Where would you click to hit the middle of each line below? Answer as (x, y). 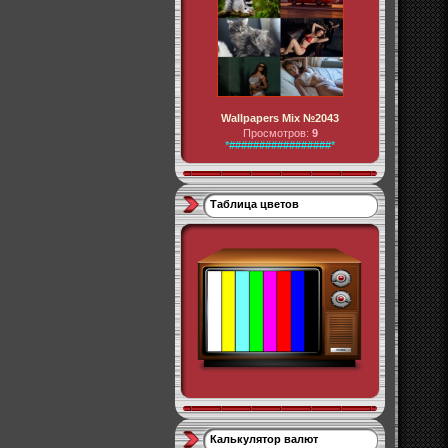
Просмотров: (277, 133)
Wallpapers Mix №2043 (280, 118)
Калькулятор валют (264, 439)
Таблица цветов (254, 204)
